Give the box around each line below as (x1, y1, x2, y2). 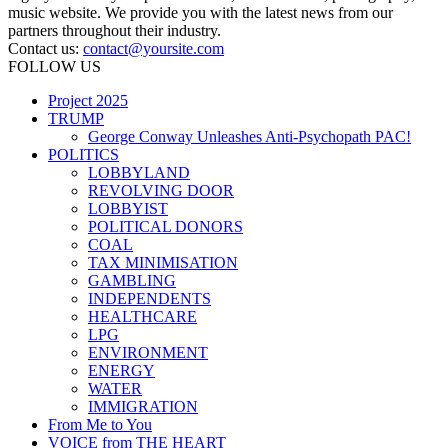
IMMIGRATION (88, 398, 198, 416)
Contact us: (8, 40, 83, 58)
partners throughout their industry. (8, 22, 221, 40)
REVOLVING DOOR (88, 182, 234, 200)
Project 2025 (48, 92, 128, 110)
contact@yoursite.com (83, 40, 224, 58)
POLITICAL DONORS (88, 218, 243, 236)
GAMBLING (88, 272, 176, 290)
